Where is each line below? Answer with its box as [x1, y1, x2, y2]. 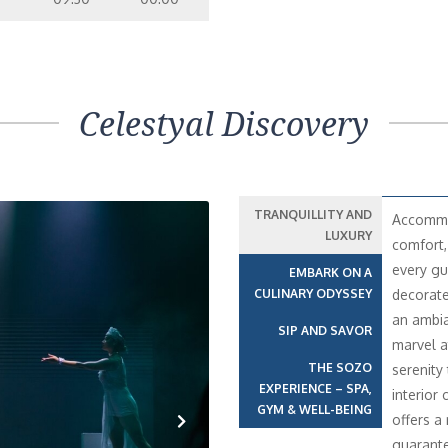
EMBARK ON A [288, 265, 372, 280]
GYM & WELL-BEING [256, 402, 372, 417]
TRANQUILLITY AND [253, 207, 372, 222]
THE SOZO [307, 360, 372, 375]
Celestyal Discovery [79, 102, 369, 146]
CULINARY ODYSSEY [253, 286, 372, 301]
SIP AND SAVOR [277, 323, 372, 338]
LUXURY [324, 228, 372, 243]
